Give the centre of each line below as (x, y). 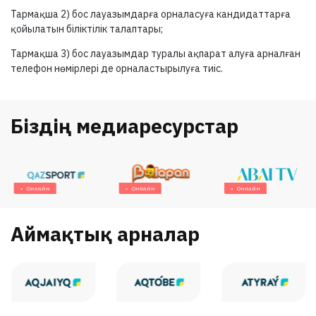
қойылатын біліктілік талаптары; (87, 29)
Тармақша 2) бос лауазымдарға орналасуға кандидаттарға (151, 14)
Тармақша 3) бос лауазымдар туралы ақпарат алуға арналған (156, 54)
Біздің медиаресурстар (124, 126)
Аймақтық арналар (105, 233)
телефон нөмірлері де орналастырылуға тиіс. (117, 68)
